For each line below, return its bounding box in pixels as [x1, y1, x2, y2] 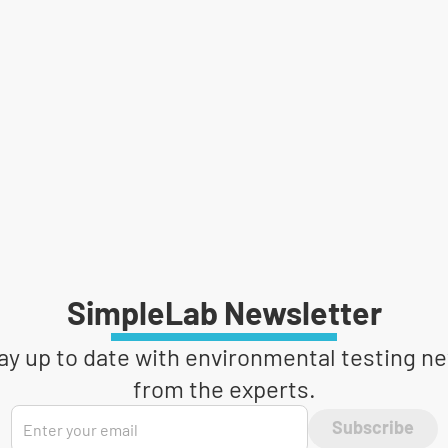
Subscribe [331, 420, 414, 438]
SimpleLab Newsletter [66, 299, 382, 331]
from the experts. [132, 374, 316, 403]
